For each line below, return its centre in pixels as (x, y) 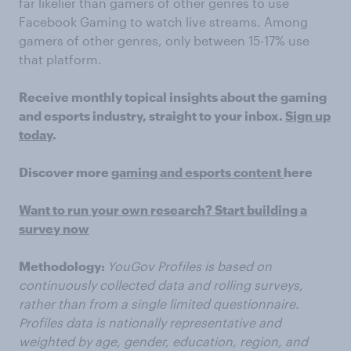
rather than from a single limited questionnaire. (159, 304)
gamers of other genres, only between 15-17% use (164, 41)
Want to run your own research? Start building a (163, 210)
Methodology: (63, 266)
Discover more (65, 172)
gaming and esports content (197, 172)
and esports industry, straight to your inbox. (152, 116)
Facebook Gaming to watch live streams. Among (163, 22)
